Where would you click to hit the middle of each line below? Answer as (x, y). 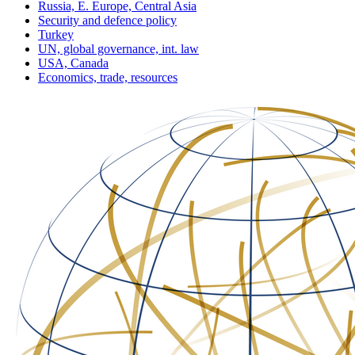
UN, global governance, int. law (118, 48)
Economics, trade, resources (108, 77)
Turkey (56, 34)
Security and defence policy (107, 20)
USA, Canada (73, 63)
